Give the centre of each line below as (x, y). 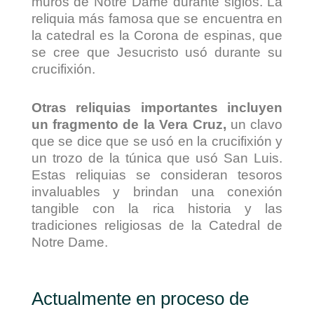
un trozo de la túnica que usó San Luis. (157, 158)
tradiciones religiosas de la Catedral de (157, 225)
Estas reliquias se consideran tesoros (157, 175)
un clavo (254, 124)
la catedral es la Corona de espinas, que (157, 36)
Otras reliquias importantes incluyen (157, 107)
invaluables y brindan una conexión (157, 191)
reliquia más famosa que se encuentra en (157, 19)
